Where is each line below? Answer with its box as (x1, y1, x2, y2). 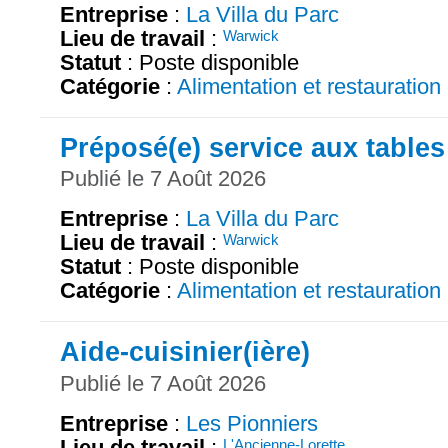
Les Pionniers (186, 411, 318, 437)
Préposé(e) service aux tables (60, 131, 445, 163)
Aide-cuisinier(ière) (60, 336, 310, 368)
